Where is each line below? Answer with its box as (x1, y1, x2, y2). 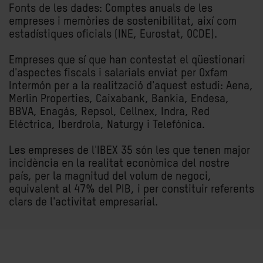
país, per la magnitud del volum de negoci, (9, 171, 211, 182)
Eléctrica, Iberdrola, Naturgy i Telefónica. (9, 119, 205, 130)
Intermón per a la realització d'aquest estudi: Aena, (9, 80, 253, 92)
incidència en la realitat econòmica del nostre (9, 158, 230, 169)
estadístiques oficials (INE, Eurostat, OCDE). (9, 29, 217, 40)
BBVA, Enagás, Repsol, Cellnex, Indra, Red (9, 106, 210, 117)
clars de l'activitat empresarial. (9, 197, 158, 208)
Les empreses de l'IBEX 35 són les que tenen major (9, 145, 250, 156)
